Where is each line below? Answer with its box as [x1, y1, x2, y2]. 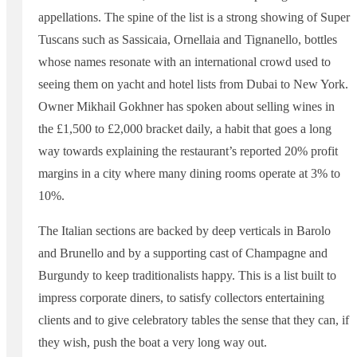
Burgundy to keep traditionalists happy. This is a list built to [38, 268, 336, 282]
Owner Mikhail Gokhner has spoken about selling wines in [38, 99, 335, 113]
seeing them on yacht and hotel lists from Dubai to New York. [38, 76, 348, 91]
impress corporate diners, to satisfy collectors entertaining [38, 290, 324, 304]
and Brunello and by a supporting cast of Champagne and [38, 245, 328, 260]
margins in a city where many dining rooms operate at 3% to [38, 166, 340, 180]
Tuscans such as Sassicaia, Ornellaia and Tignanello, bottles [38, 32, 337, 46]
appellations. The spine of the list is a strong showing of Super [38, 10, 350, 24]
